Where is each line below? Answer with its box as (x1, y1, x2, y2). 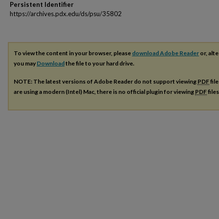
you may (14, 60, 37, 67)
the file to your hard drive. (65, 60, 134, 67)
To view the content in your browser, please (14, 49, 132, 57)
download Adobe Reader (132, 49, 199, 57)
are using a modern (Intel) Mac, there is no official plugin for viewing (14, 88, 195, 95)
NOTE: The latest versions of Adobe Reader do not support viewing (14, 77, 197, 85)
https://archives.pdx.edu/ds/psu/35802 (10, 10, 122, 18)
